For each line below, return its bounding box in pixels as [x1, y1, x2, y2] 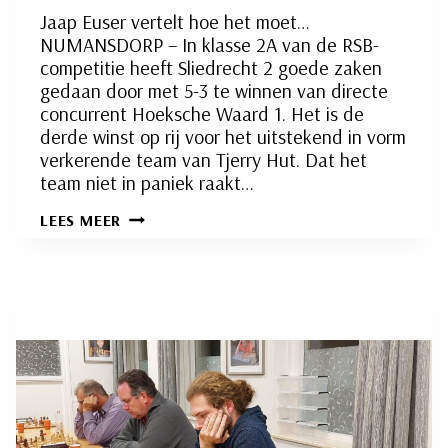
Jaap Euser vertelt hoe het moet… [40, 9, 310, 35]
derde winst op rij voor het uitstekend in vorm [40, 124, 406, 150]
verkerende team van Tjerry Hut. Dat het [40, 147, 367, 173]
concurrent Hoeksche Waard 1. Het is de [40, 101, 364, 127]
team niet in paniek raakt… [40, 170, 254, 196]
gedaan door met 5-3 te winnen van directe [40, 78, 388, 104]
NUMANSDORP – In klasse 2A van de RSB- [40, 32, 379, 58]
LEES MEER [40, 210, 122, 231]
